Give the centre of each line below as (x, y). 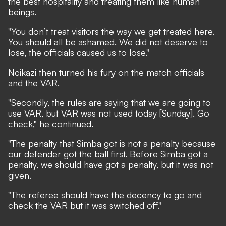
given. (20, 175)
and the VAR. (34, 83)
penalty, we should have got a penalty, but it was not (111, 164)
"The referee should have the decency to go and (105, 195)
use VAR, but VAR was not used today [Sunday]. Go (109, 113)
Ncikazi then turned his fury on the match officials (106, 72)
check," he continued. (51, 124)
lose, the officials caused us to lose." (79, 52)
